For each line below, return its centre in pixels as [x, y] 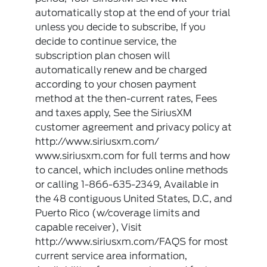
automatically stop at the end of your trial [133, 13]
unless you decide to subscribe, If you [121, 27]
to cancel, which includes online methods [132, 170]
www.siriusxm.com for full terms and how [133, 156]
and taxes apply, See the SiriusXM [114, 113]
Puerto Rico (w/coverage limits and [118, 213]
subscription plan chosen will [103, 56]
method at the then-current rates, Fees [126, 99]
